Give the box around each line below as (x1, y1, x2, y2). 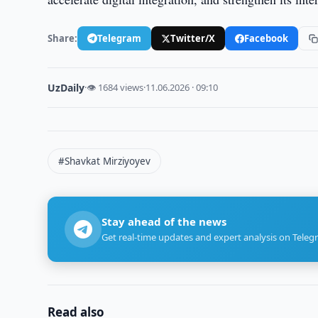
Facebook (244, 31, 289, 45)
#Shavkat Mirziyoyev (58, 155, 151, 168)
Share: (48, 31, 78, 45)
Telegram (97, 31, 142, 45)
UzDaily (48, 81, 85, 94)
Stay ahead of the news (102, 214, 227, 229)
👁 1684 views (87, 81, 144, 94)
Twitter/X (170, 31, 216, 45)
